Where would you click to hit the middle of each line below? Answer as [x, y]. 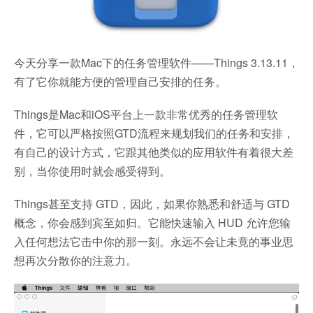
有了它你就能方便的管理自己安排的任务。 [120, 81]
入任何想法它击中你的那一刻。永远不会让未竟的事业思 [154, 241]
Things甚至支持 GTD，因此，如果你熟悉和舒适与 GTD [152, 204]
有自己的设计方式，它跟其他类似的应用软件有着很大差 [154, 152]
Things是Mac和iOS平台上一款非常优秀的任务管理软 [146, 114]
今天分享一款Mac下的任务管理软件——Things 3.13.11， [156, 63]
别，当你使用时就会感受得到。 [92, 171]
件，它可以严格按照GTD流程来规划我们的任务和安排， [154, 133]
